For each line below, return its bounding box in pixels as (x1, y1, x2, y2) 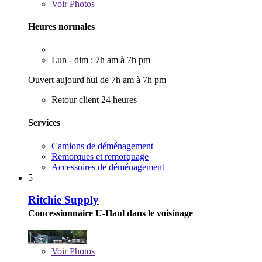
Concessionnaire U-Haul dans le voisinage (28, 208, 193, 219)
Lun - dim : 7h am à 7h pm (51, 55, 150, 65)
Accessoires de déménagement (51, 161, 164, 172)
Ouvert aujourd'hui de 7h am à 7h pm (28, 75, 166, 85)
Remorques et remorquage (51, 151, 149, 161)
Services (28, 118, 60, 128)
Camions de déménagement (51, 140, 153, 151)
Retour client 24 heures (51, 95, 137, 105)
